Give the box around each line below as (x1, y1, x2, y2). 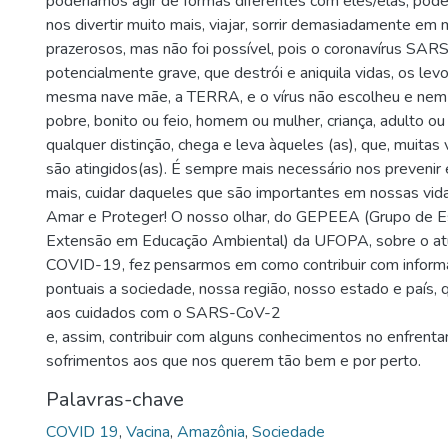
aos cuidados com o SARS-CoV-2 (46, 302, 281, 324)
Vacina (126, 421, 170, 443)
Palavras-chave (46, 386, 184, 413)
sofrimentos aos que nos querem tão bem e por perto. (46, 350, 421, 372)
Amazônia (177, 421, 245, 443)
